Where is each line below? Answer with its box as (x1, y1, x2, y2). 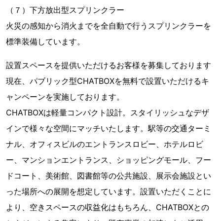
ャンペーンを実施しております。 (6, 91, 124, 102)
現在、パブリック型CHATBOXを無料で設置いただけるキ (6, 75, 209, 86)
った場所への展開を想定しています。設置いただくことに (6, 186, 211, 196)
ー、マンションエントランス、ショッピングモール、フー (6, 154, 211, 165)
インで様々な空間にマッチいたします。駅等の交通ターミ (6, 123, 211, 133)
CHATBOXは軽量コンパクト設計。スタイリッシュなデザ (6, 107, 209, 117)
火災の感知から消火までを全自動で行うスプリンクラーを (6, 20, 211, 31)
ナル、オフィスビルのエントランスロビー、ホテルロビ (6, 139, 203, 149)
